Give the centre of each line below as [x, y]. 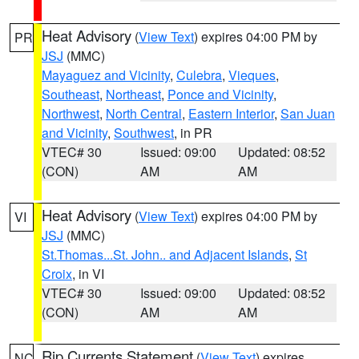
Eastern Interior [231, 113]
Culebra [199, 75]
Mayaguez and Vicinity [106, 75]
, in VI [88, 274]
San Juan [308, 113]
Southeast [71, 94]
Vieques [252, 75]
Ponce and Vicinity [220, 94]
